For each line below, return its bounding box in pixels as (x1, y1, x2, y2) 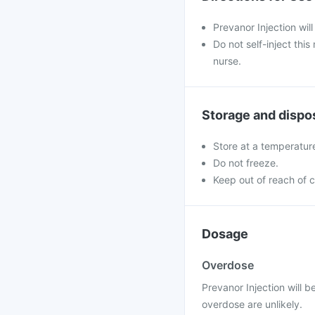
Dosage (202, 226, 248, 241)
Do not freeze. (213, 157, 278, 169)
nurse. (213, 55, 241, 67)
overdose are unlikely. (202, 298, 302, 310)
